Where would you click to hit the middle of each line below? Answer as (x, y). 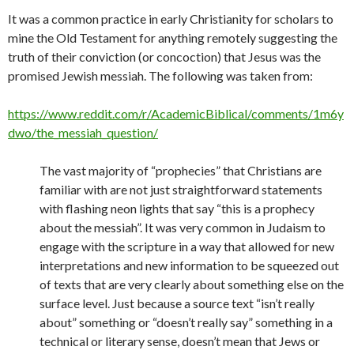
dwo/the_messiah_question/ (83, 132)
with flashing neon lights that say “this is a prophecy (177, 208)
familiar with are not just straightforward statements (181, 189)
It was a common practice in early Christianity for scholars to (171, 19)
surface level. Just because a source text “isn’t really (177, 303)
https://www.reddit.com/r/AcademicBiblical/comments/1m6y (176, 113)
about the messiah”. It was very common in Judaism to (183, 227)
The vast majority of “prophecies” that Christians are (181, 170)
